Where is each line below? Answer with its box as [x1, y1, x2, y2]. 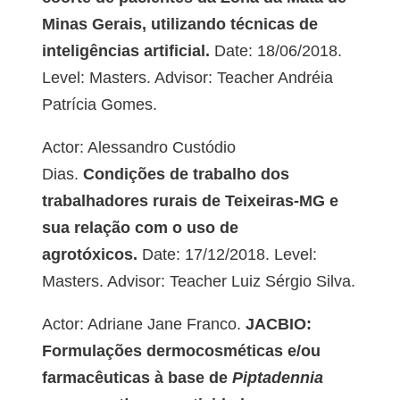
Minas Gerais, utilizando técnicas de [41, 15, 318, 34]
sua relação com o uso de [41, 219, 238, 237]
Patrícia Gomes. [41, 96, 157, 114]
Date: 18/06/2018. [209, 42, 342, 61]
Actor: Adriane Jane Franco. [41, 315, 246, 334]
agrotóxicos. [41, 246, 137, 264]
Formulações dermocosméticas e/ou [41, 342, 321, 361]
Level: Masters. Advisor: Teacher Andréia [41, 69, 333, 87]
